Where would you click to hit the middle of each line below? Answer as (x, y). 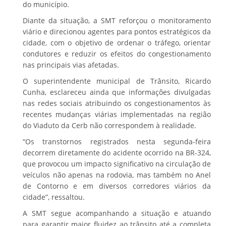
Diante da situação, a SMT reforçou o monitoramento (117, 21)
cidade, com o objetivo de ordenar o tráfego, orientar (117, 43)
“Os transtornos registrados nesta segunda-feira (117, 142)
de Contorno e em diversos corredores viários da (117, 186)
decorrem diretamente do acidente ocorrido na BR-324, (117, 153)
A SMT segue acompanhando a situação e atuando (117, 213)
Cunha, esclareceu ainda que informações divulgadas (117, 92)
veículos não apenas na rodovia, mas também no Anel (117, 175)
